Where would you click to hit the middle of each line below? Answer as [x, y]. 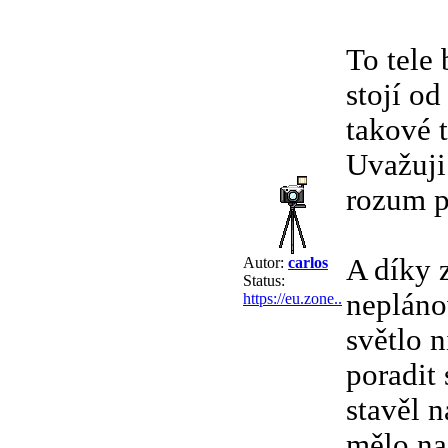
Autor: [265, 262]
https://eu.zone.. [292, 298]
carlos [308, 262]
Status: [264, 280]
